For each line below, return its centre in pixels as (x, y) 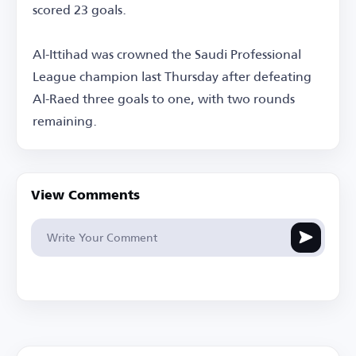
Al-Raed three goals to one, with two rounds (164, 98)
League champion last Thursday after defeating (172, 75)
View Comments (85, 196)
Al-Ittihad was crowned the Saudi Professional (167, 53)
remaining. (65, 120)
